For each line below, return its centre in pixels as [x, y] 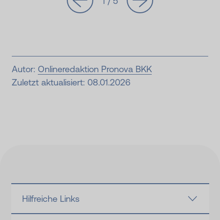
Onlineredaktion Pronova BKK [95, 69]
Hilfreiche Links [51, 199]
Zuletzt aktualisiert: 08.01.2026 [71, 82]
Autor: [25, 69]
